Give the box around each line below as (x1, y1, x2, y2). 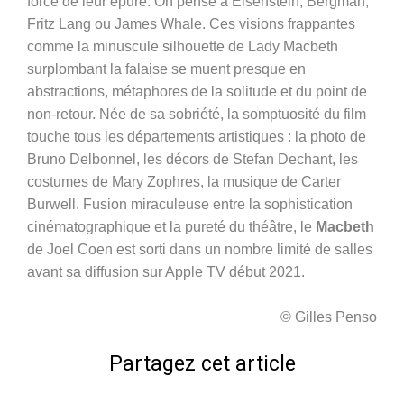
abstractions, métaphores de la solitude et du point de (27, 83, 367, 99)
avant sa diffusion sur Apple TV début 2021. (27, 263, 305, 280)
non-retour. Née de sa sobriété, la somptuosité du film (27, 106, 366, 122)
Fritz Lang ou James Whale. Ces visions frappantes (27, 15, 355, 32)
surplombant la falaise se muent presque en (27, 60, 306, 77)
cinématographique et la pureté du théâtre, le (27, 218, 316, 234)
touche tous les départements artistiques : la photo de (27, 128, 366, 144)
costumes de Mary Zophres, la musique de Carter (27, 173, 341, 189)
